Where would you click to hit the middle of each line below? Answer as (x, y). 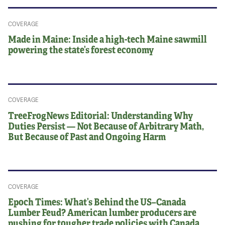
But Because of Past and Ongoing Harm (87, 136)
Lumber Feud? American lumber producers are (102, 212)
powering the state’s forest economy (81, 49)
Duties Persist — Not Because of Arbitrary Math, (106, 125)
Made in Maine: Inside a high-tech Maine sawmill (108, 38)
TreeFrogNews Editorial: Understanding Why (101, 115)
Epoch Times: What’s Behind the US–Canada (97, 202)
